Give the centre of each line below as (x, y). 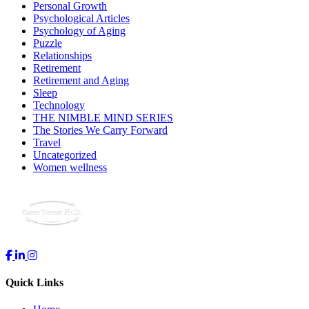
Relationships (62, 55)
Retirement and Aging (81, 80)
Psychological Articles (81, 18)
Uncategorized (65, 154)
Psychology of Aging (79, 30)
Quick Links (34, 283)
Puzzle (48, 43)
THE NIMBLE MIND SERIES (103, 117)
